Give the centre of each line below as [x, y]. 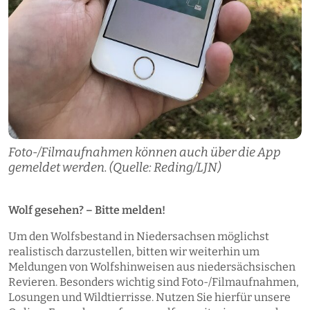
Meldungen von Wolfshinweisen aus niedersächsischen [152, 266]
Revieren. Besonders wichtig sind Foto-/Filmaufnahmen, [154, 282]
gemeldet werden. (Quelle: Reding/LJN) [115, 167]
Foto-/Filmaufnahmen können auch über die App [145, 152]
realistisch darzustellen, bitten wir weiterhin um [134, 251]
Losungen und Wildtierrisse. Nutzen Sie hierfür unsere [149, 297]
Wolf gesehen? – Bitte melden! [87, 210]
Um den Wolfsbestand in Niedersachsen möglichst [139, 236]
